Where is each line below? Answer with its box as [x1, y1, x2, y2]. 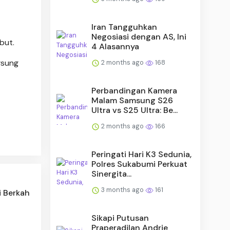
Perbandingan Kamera [91, 85, 178, 96]
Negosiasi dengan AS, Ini [91, 31, 187, 42]
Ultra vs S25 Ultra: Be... [91, 104, 178, 116]
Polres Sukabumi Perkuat [91, 158, 188, 169]
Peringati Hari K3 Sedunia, [91, 148, 192, 160]
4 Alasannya [91, 41, 140, 52]
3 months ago [100, 185, 146, 194]
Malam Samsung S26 [91, 94, 174, 106]
